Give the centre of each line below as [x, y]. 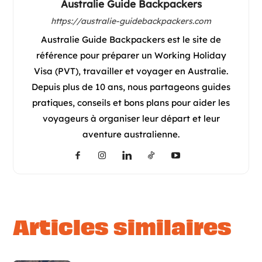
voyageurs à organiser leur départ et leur [131, 118]
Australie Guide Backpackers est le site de [131, 39]
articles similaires [130, 227]
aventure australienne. [131, 134]
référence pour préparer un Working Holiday [131, 55]
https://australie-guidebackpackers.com [131, 21]
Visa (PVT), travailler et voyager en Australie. [131, 71]
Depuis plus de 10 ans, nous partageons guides [131, 87]
